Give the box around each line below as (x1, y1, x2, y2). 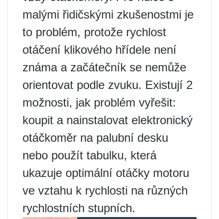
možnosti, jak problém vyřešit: (22, 95, 176, 109)
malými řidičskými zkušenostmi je (22, 7, 194, 21)
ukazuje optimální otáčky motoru (22, 166, 189, 179)
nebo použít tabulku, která (22, 148, 156, 162)
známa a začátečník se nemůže (22, 60, 186, 74)
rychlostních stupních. (22, 201, 135, 215)
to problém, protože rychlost (22, 25, 166, 39)
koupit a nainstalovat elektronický (22, 113, 193, 127)
